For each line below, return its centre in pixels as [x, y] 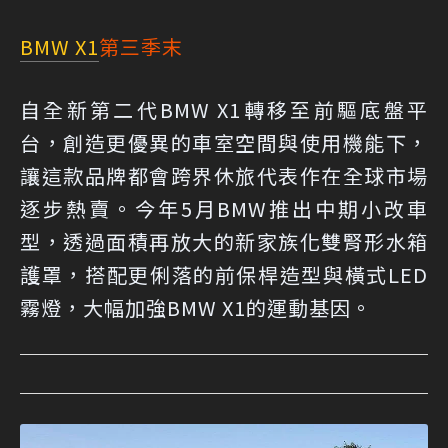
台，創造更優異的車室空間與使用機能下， [224, 143]
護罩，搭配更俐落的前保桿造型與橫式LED [224, 275]
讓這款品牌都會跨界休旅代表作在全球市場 [224, 176]
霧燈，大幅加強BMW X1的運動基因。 [196, 308]
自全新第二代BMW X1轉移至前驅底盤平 [224, 110]
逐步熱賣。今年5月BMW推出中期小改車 [224, 209]
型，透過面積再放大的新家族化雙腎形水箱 [224, 242]
